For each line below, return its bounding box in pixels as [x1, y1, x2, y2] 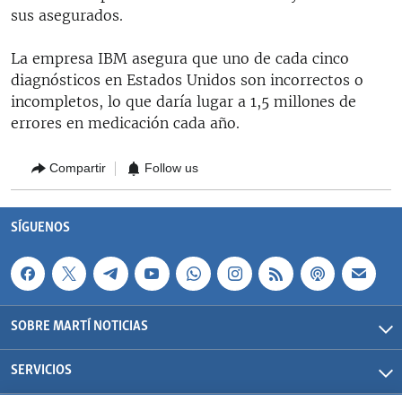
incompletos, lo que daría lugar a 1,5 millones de [11, 92, 356, 110]
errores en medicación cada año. [11, 113, 240, 132]
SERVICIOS [11, 362, 72, 380]
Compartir [49, 161, 106, 175]
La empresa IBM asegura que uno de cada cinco [11, 48, 349, 67]
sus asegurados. [11, 5, 123, 24]
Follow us [144, 161, 198, 175]
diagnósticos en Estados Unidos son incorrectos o [11, 70, 363, 89]
